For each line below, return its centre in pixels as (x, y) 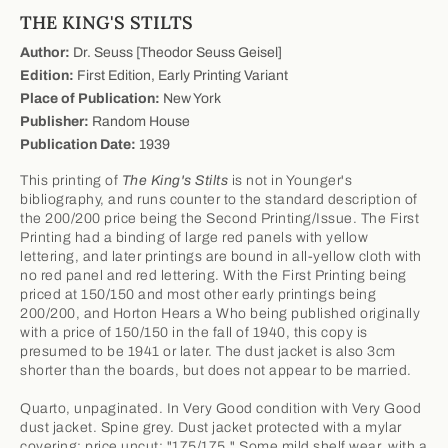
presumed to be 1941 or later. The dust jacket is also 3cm (208, 351)
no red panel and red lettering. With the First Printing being (213, 275)
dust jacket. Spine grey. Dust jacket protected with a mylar (211, 427)
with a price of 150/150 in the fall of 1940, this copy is (194, 332)
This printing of (71, 180)
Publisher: (54, 121)
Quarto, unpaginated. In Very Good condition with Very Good (220, 408)
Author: (45, 52)
